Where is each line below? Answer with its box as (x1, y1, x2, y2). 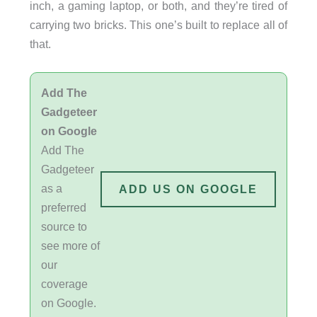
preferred (40, 201, 86, 214)
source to (40, 220, 87, 234)
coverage (40, 277, 88, 291)
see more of (40, 239, 100, 253)
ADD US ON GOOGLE (119, 182, 258, 195)
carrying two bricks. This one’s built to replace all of (29, 18, 288, 31)
